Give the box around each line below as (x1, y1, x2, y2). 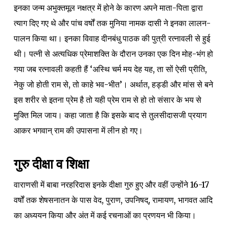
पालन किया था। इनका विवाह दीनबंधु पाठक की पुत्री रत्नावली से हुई (13, 33, 210, 43)
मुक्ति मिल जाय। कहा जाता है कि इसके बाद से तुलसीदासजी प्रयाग (13, 109, 207, 120)
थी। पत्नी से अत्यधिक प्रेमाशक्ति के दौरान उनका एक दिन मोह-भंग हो (13, 48, 213, 59)
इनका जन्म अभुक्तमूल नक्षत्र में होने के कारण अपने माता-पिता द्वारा (13, 2, 203, 13)
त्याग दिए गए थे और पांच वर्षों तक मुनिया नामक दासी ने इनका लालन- (13, 17, 211, 28)
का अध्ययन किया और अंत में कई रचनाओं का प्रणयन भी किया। (13, 210, 196, 220)
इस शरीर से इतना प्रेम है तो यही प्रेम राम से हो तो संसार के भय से (13, 94, 201, 105)
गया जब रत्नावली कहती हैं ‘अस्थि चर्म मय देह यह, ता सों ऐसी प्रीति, (13, 63, 207, 74)
